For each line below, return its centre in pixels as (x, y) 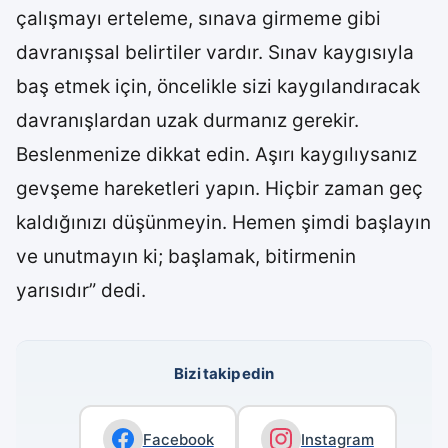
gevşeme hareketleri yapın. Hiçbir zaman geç (219, 188)
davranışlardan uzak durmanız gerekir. (187, 120)
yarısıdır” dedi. (81, 290)
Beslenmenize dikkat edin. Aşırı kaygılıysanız (216, 154)
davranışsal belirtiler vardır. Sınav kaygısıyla (215, 52)
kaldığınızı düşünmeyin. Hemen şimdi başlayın (223, 222)
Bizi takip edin (224, 373)
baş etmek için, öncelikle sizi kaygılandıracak (218, 86)
